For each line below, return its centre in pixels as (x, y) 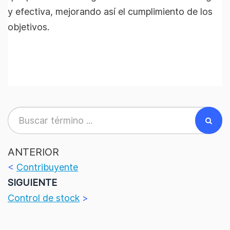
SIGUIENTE (32, 183)
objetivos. (28, 27)
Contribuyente (47, 167)
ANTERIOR (33, 152)
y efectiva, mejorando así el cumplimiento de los (110, 12)
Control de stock (44, 198)
